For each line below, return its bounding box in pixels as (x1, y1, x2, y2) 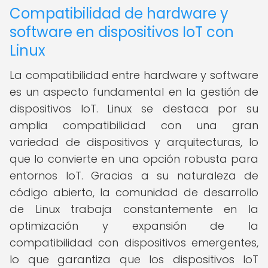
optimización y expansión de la (10, 218, 258, 233)
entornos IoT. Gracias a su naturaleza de (10, 168, 258, 183)
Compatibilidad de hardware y (10, 4, 229, 23)
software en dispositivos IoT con (10, 22, 234, 42)
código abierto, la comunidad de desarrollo (10, 185, 258, 200)
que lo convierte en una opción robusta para (10, 151, 258, 166)
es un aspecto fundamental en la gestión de (10, 84, 258, 99)
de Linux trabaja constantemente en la (10, 202, 258, 217)
